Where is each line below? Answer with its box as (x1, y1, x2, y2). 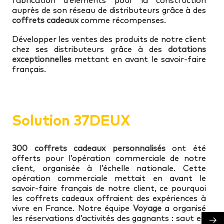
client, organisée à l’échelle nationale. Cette (12, 163, 206, 173)
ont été (165, 143, 206, 153)
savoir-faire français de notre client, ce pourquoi (12, 183, 206, 193)
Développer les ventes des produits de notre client (12, 34, 206, 44)
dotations (168, 44, 206, 54)
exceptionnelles (12, 54, 71, 64)
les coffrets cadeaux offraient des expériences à (12, 193, 206, 203)
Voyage (132, 203, 161, 213)
